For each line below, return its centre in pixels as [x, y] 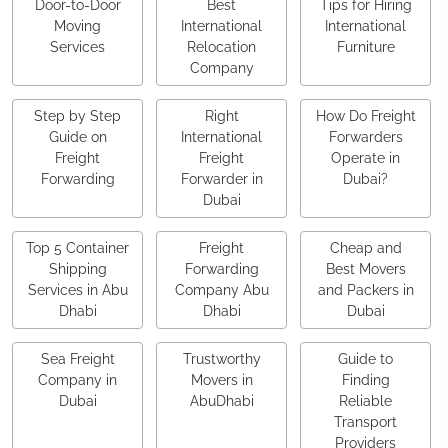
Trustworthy [221, 359]
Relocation [221, 47]
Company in [77, 380]
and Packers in [365, 290]
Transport [365, 422]
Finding [365, 380]
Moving [77, 26]
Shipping [77, 269]
